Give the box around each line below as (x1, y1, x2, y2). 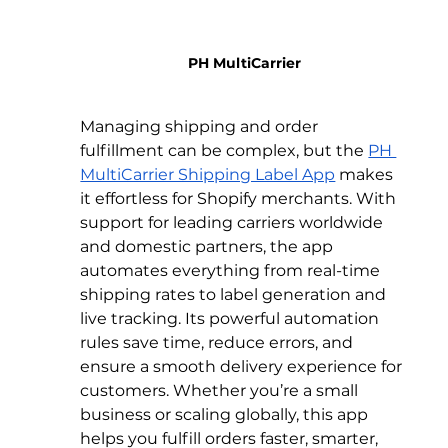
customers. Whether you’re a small (80, 381, 363, 401)
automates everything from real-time (80, 261, 385, 281)
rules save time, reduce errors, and (80, 333, 358, 353)
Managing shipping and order (80, 117, 323, 137)
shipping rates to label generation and (80, 285, 391, 305)
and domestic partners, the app (80, 237, 338, 257)
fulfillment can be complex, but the (80, 141, 369, 161)
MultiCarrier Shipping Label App (80, 165, 336, 185)
